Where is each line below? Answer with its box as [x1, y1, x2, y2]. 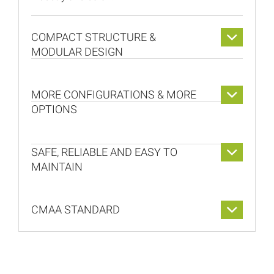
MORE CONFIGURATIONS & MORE [31, 88, 196, 102]
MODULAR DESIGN [31, 45, 123, 59]
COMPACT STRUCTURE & [31, 31, 156, 44]
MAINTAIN [31, 160, 83, 174]
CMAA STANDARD [31, 203, 120, 217]
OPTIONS [31, 103, 77, 116]
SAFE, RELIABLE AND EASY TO [31, 146, 177, 159]
